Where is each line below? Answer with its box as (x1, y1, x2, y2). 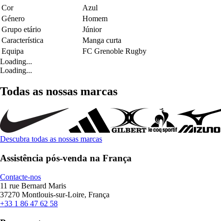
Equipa (1, 47, 24, 56)
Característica (1, 36, 43, 45)
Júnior (82, 25, 102, 34)
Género (1, 14, 25, 23)
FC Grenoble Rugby (82, 47, 147, 56)
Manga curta (82, 36, 121, 45)
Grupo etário (1, 25, 41, 34)
